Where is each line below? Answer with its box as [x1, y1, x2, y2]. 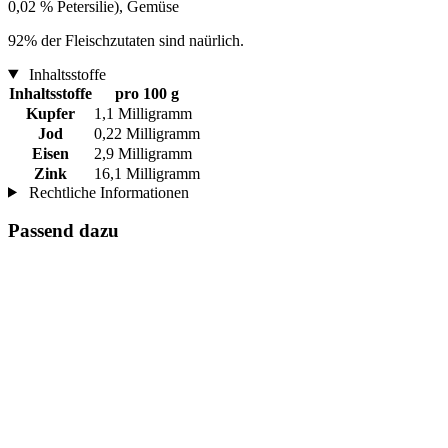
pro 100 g [115, 84, 179, 102]
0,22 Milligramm [94, 124, 200, 142]
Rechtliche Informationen [24, 183, 189, 201]
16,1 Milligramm [94, 164, 200, 182]
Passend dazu [8, 220, 119, 242]
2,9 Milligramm [94, 144, 192, 162]
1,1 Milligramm [94, 104, 192, 122]
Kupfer [26, 104, 75, 122]
